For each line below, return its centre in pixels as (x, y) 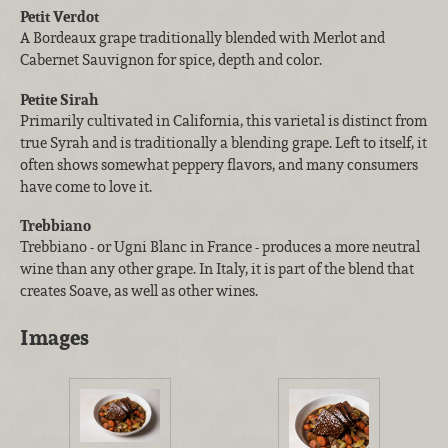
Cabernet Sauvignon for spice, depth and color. (171, 60)
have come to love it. (86, 186)
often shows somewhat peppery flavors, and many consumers (219, 164)
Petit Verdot (59, 17)
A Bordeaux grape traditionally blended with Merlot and (202, 38)
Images (54, 337)
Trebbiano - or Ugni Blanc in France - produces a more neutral (220, 247)
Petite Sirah (59, 99)
